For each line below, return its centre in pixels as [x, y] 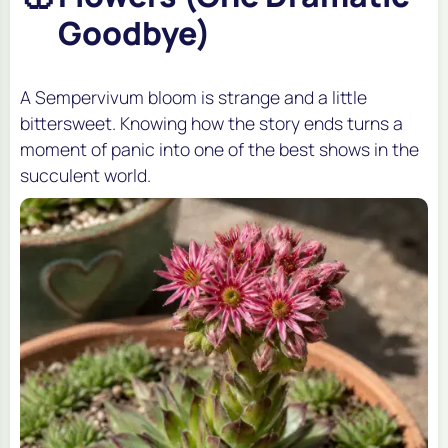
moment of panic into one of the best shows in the [219, 149]
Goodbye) [134, 33]
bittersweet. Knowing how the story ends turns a [211, 123]
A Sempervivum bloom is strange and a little [193, 97]
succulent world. [85, 175]
